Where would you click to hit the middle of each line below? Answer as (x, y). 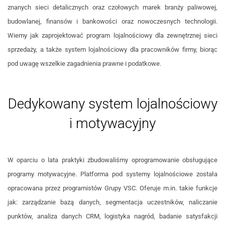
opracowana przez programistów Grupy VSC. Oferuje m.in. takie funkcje (113, 188)
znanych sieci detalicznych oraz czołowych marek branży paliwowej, (113, 8)
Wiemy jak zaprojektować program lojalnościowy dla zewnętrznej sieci (113, 36)
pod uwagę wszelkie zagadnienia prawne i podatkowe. (84, 64)
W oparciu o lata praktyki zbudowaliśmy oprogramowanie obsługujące (113, 160)
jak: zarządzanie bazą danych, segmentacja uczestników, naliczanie (113, 202)
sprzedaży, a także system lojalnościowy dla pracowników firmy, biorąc (113, 50)
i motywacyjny (113, 124)
